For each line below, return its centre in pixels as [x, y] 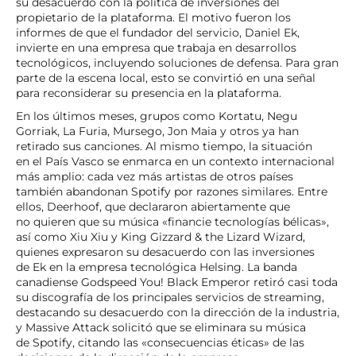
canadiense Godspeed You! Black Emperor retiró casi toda [177, 282]
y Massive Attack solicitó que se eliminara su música [161, 328]
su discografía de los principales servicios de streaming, [170, 298]
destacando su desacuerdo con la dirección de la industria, [178, 313]
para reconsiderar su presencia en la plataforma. [150, 93]
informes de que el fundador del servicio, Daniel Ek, [158, 32]
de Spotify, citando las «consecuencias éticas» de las [160, 343]
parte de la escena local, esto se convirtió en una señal [166, 77]
